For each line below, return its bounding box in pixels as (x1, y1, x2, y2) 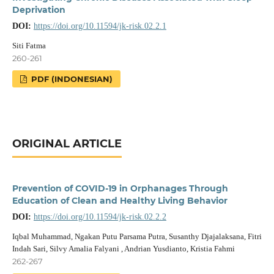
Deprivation (12, 4, 65, 15)
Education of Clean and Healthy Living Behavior (12, 194, 228, 206)
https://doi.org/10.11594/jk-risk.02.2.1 (33, 21, 166, 31)
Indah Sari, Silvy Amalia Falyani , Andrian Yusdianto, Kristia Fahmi (12, 243, 235, 253)
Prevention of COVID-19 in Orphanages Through (12, 182, 228, 194)
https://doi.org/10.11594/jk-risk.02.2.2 (33, 212, 166, 221)
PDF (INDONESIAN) (29, 73, 113, 84)
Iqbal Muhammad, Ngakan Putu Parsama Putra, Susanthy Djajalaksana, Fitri (12, 231, 262, 241)
